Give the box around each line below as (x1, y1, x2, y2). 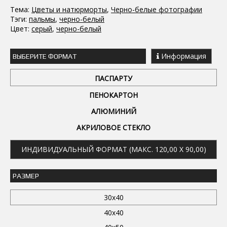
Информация (159, 51, 206, 61)
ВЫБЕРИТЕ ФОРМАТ (13, 52, 77, 60)
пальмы (29, 14, 55, 24)
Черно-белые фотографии (111, 4, 202, 14)
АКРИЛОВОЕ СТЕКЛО (77, 122, 150, 132)
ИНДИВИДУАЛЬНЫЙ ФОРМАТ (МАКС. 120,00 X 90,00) (21, 144, 206, 154)
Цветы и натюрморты (31, 4, 107, 14)
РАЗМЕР (13, 171, 39, 180)
